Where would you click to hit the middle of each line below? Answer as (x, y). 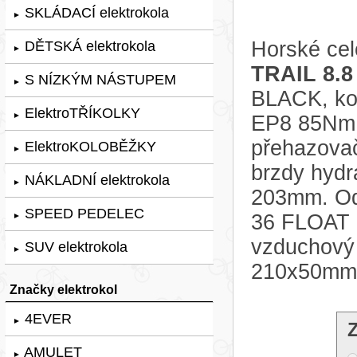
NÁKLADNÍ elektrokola (95, 180)
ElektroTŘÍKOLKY (80, 113)
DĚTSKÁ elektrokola (88, 46)
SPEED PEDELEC (82, 213)
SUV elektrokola (74, 247)
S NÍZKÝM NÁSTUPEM (98, 79)
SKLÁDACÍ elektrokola (95, 12)
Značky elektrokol (63, 289)
